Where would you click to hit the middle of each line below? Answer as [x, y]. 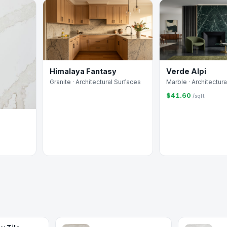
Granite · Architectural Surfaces [95, 82]
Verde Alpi [186, 71]
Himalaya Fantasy [83, 71]
